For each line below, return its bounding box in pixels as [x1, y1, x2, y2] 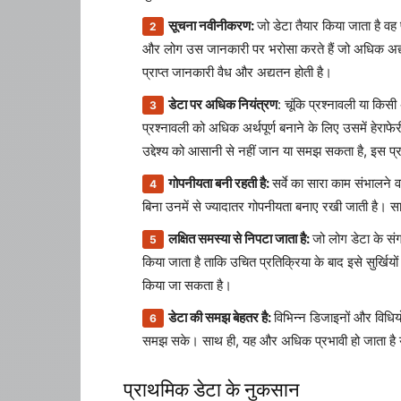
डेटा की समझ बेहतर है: [168, 309, 274, 326]
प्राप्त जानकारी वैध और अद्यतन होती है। [142, 64, 332, 81]
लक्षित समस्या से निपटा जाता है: [168, 230, 312, 247]
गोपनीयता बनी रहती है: [168, 175, 272, 192]
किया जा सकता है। [142, 277, 232, 294]
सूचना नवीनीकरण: [168, 17, 257, 34]
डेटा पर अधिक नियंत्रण [168, 96, 277, 113]
